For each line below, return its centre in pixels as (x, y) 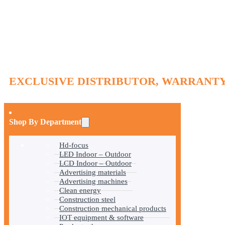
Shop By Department (45, 122)
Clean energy (80, 191)
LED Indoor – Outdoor (95, 154)
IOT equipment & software (101, 218)
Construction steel (87, 200)
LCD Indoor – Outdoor (95, 163)
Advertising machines (93, 182)
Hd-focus (74, 145)
